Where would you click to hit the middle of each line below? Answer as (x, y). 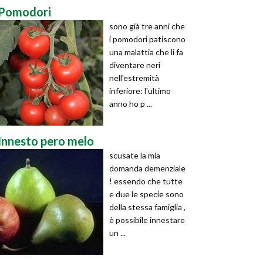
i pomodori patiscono (147, 39)
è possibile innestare (147, 220)
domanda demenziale (147, 168)
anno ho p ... (131, 104)
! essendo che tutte (146, 181)
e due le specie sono (146, 194)
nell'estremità (134, 78)
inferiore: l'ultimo (140, 91)
